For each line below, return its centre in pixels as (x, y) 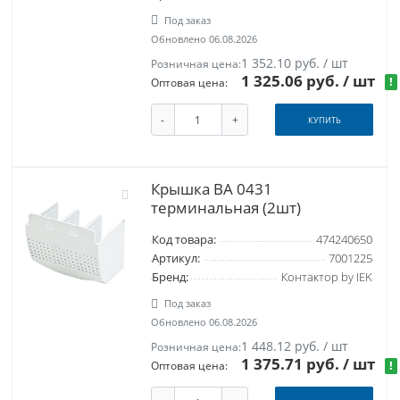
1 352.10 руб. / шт (295, 62)
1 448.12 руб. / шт (295, 346)
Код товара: (183, 240)
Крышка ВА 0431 (211, 189)
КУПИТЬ (324, 120)
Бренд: (170, 278)
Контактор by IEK (326, 278)
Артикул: (175, 259)
